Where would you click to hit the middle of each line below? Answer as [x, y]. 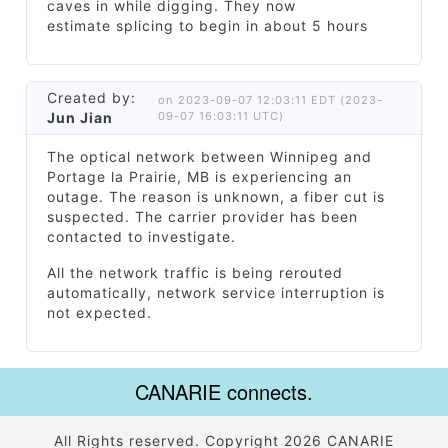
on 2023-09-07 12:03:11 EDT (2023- [270, 100]
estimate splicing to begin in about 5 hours [207, 25]
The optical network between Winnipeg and [209, 156]
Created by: [91, 97]
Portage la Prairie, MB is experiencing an [199, 176]
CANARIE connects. [224, 391]
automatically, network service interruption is [216, 292]
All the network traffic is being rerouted [195, 272]
